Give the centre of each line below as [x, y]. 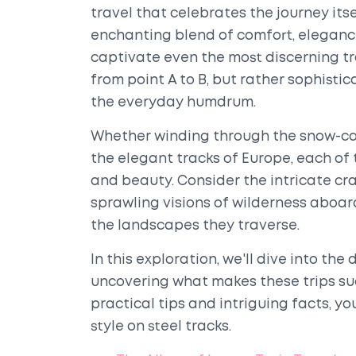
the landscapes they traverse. [195, 226]
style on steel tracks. [161, 327]
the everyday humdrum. [173, 103]
